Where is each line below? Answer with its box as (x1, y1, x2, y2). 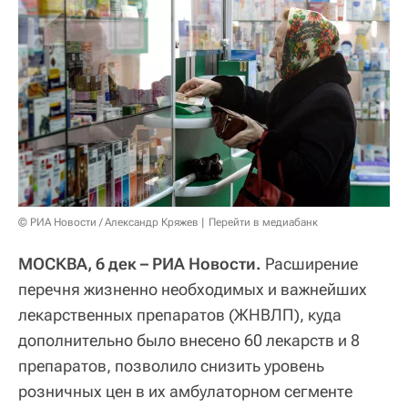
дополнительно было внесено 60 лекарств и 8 (18, 331, 360, 351)
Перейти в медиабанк (209, 216, 318, 229)
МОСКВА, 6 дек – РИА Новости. (18, 254, 261, 274)
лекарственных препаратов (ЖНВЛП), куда (18, 305, 342, 325)
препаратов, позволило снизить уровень (18, 356, 324, 376)
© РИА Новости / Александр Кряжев (18, 216, 199, 229)
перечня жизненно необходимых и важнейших (18, 280, 367, 300)
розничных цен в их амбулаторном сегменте (18, 382, 352, 402)
